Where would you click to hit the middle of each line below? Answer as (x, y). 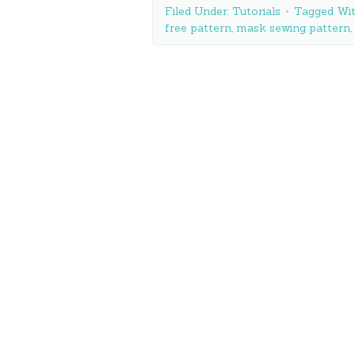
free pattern (198, 28)
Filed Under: (198, 11)
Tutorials (256, 11)
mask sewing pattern (293, 28)
